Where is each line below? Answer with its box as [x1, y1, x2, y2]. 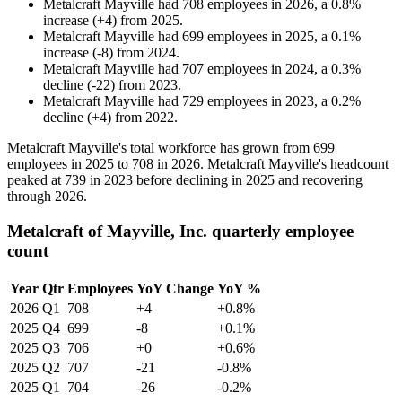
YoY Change [136, 280, 214, 296]
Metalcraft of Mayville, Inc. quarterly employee [7, 221, 354, 240]
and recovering [275, 172, 363, 188]
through [7, 188, 55, 205]
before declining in [133, 172, 246, 188]
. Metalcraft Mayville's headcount [200, 156, 389, 172]
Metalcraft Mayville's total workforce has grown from [7, 140, 313, 156]
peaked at [7, 172, 65, 188]
